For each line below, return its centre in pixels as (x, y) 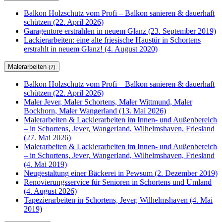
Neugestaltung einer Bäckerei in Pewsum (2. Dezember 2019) (121, 173)
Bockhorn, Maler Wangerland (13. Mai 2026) (95, 111)
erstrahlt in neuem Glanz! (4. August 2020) (91, 49)
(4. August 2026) (50, 191)
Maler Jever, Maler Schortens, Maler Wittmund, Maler (108, 102)
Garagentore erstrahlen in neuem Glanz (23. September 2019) (120, 31)
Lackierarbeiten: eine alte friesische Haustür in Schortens (112, 40)
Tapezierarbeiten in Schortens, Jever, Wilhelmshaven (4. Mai (118, 200)
